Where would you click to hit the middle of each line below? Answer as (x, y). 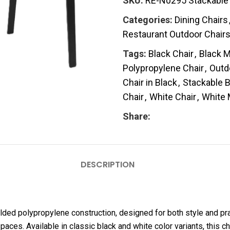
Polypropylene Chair (163, 68)
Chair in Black (150, 83)
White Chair (173, 97)
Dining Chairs (201, 20)
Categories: (148, 20)
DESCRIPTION (107, 165)
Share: (137, 117)
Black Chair (171, 54)
